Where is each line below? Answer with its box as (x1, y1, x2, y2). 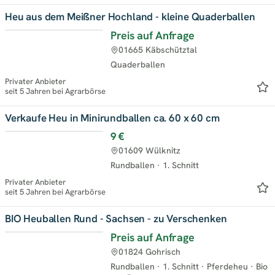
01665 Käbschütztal (118, 44, 197, 55)
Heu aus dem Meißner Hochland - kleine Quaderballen (5, 9, 255, 23)
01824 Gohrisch (118, 246, 180, 257)
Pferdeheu (207, 260, 248, 272)
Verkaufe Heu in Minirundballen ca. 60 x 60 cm (5, 110, 220, 125)
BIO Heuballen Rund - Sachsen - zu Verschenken (5, 211, 227, 225)
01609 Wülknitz (118, 144, 180, 156)
